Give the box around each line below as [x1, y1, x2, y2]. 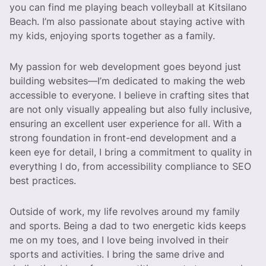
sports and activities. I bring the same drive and [9, 248, 224, 260]
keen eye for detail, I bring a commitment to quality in [9, 146, 252, 158]
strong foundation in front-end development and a [9, 132, 236, 144]
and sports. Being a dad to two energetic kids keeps [9, 220, 246, 232]
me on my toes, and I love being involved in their [9, 234, 229, 246]
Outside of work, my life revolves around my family [9, 205, 240, 217]
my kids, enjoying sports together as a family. [9, 30, 215, 42]
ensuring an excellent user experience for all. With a [9, 118, 242, 129]
